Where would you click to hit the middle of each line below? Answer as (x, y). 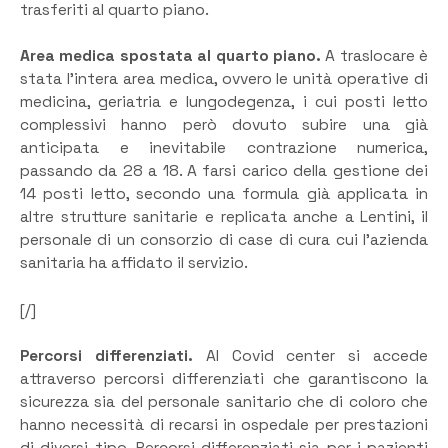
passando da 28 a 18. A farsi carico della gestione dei (224, 171)
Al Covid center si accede (310, 356)
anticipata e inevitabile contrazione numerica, (224, 148)
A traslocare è (376, 56)
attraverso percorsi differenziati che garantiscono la (224, 379)
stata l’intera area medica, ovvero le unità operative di (224, 79)
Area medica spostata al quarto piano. (173, 56)
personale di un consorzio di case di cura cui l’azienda (224, 240)
